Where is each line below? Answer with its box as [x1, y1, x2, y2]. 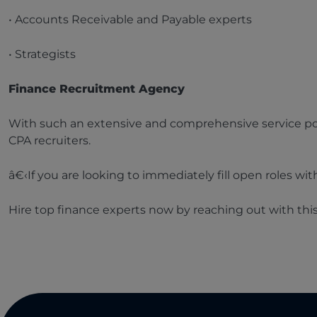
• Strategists [8, 47, 76, 62]
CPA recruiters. [8, 134, 91, 148]
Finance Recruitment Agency [8, 82, 185, 96]
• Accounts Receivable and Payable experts [8, 13, 252, 27]
